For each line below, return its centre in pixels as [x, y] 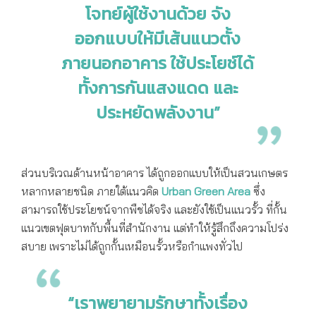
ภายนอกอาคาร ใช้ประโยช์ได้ [158, 63]
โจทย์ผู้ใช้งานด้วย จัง [158, 14]
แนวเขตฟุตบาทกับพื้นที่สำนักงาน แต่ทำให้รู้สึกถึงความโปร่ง [155, 228]
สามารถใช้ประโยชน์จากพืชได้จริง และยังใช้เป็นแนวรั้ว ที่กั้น [154, 210]
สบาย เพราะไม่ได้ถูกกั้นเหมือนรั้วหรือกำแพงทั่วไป [132, 247]
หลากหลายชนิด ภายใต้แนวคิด [91, 192]
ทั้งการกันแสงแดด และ [158, 88]
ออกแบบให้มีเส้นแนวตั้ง [158, 39]
